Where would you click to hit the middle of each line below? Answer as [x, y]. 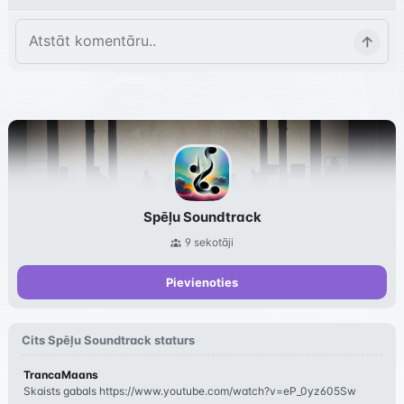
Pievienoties [202, 282]
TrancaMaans [60, 374]
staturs [173, 340]
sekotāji [214, 242]
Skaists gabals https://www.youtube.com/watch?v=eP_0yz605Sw [189, 390]
